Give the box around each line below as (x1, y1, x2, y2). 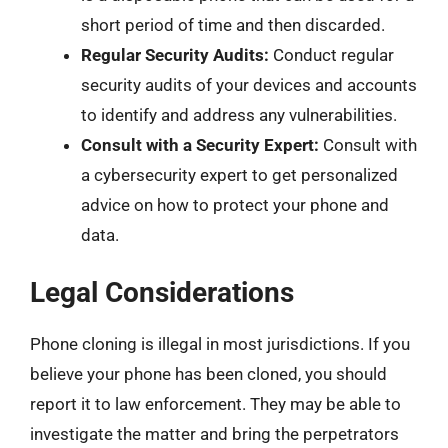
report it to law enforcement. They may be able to (30, 393, 401, 414)
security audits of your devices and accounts (81, 75, 417, 95)
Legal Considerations (30, 275, 294, 309)
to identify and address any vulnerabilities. (81, 105, 397, 125)
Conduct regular (269, 45, 394, 65)
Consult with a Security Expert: (81, 135, 319, 155)
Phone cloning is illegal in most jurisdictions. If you (30, 333, 410, 354)
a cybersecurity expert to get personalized (81, 165, 398, 185)
